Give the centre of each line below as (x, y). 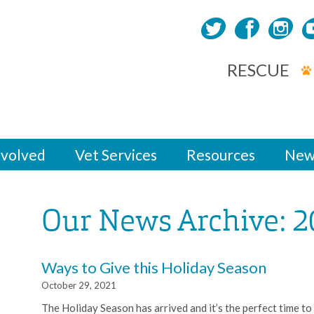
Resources (221, 154)
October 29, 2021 (79, 285)
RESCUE (258, 69)
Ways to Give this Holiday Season (154, 267)
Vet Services (116, 154)
